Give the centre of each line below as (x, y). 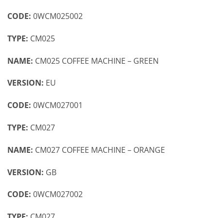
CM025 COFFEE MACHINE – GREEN (96, 61)
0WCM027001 (58, 105)
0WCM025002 (58, 16)
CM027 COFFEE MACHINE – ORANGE (99, 150)
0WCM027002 (58, 194)
